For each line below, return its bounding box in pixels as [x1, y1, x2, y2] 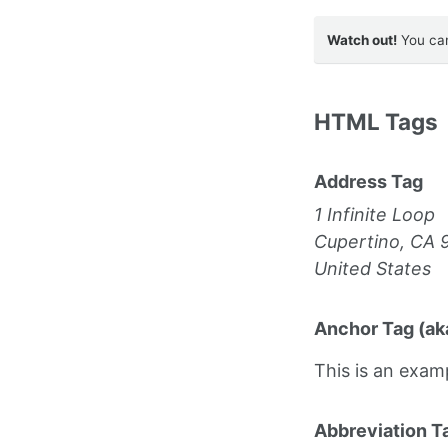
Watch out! [327, 31, 398, 48]
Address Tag [313, 171, 423, 193]
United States [313, 258, 431, 280]
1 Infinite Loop [313, 204, 435, 226]
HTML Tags [313, 108, 438, 136]
